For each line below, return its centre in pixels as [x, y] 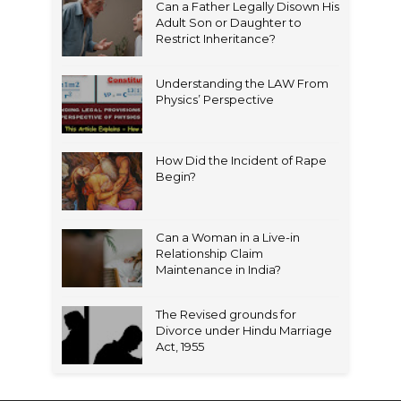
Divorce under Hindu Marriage [244, 330]
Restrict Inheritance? [216, 38]
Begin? [176, 176]
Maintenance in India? [218, 269]
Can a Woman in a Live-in [228, 237]
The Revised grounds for [226, 314]
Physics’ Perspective [215, 99]
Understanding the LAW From [242, 83]
